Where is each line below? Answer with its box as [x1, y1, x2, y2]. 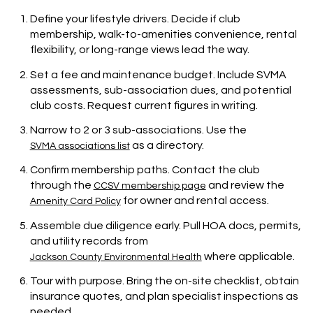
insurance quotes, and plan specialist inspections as [29, 291, 298, 302]
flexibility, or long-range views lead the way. [29, 44, 249, 56]
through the [29, 180, 94, 191]
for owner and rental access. [120, 195, 269, 207]
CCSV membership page [93, 181, 206, 191]
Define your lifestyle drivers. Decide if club [29, 13, 240, 25]
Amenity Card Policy [29, 196, 121, 207]
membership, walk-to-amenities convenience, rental [29, 29, 297, 41]
